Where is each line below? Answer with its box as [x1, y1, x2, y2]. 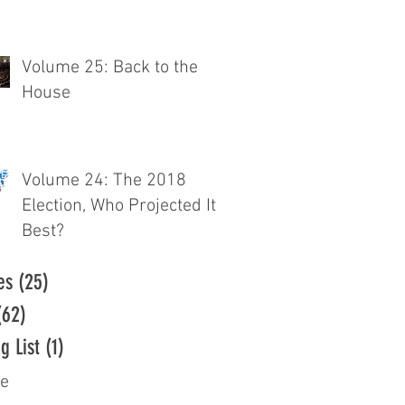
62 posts [26, 302, 88, 327]
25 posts [49, 269, 110, 295]
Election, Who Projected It [22, 195, 216, 217]
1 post [64, 334, 107, 360]
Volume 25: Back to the [22, 57, 198, 79]
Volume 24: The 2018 [22, 170, 186, 192]
